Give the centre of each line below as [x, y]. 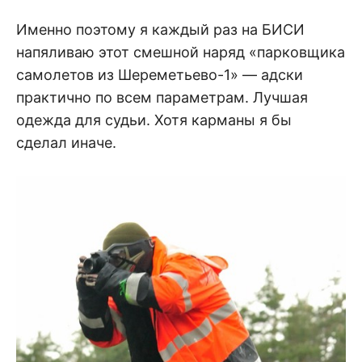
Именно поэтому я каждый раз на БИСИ [160, 29]
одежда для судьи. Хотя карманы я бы [154, 120]
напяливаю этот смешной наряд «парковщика [181, 52]
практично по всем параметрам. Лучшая [162, 97]
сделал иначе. [66, 142]
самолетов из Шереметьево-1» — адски [160, 74]
